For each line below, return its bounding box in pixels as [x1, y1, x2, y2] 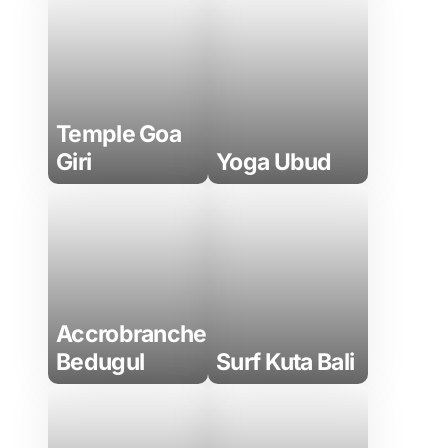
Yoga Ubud [216, 148, 332, 176]
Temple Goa [56, 120, 182, 148]
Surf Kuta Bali [216, 348, 355, 376]
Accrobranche [56, 320, 207, 348]
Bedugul [56, 348, 145, 376]
